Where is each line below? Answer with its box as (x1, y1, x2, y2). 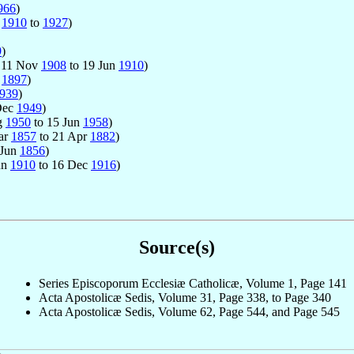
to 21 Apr (36, 130, 90, 144)
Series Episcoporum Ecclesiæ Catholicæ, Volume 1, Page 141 (39, 277, 347, 291)
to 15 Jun (31, 115, 83, 130)
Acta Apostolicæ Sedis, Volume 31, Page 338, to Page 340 (39, 291, 331, 305)
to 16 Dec (36, 158, 91, 172)
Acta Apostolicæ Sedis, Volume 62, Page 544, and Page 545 (39, 305, 340, 319)
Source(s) (139, 237, 215, 258)
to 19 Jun (66, 58, 119, 73)
